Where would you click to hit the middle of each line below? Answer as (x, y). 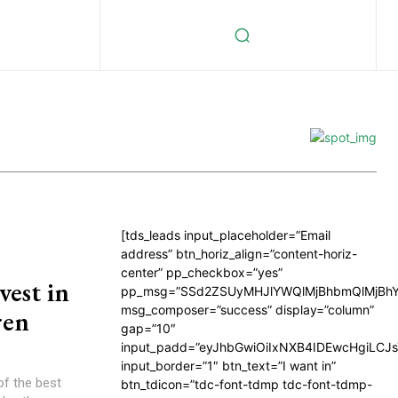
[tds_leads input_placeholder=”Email (226, 235)
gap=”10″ (148, 328)
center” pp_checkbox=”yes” (202, 272)
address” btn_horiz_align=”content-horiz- (239, 254)
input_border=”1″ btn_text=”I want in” (228, 366)
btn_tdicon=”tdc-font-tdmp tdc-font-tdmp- (247, 384)
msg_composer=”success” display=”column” (247, 310)
